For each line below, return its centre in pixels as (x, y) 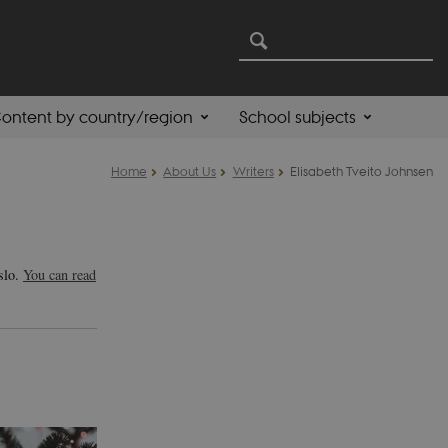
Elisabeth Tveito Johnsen (361, 170)
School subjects (297, 117)
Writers (253, 170)
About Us (190, 170)
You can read (59, 274)
